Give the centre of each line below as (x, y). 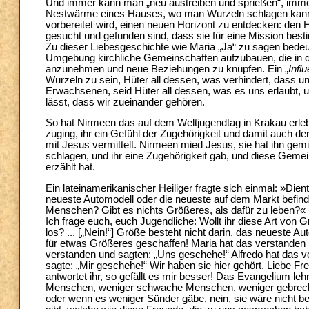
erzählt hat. (70, 167)
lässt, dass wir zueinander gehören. (125, 102)
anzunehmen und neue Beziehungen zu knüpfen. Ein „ (167, 69)
